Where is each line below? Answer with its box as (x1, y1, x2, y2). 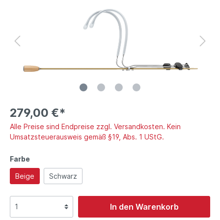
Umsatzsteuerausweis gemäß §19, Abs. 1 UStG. (10, 132, 164, 141)
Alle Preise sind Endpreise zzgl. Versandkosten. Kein (10, 122, 181, 131)
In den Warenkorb (110, 201, 179, 212)
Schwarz (49, 171, 77, 180)
